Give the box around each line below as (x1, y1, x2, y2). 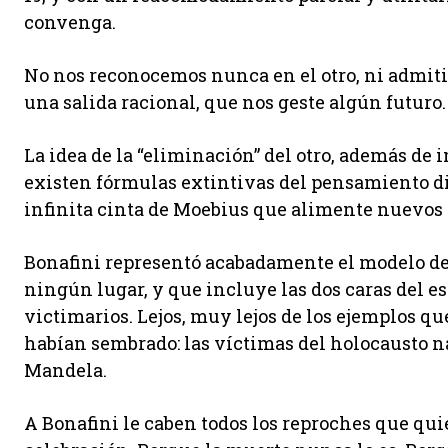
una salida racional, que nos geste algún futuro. (24, 90, 446, 115)
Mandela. (24, 358, 107, 383)
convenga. (24, 10, 116, 35)
